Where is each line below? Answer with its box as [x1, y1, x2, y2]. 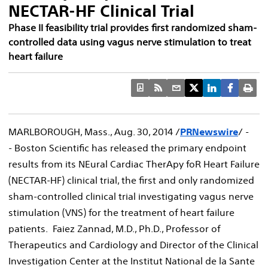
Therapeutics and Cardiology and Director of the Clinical [8, 238, 258, 251]
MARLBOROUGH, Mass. [8, 125, 110, 138]
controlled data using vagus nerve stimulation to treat [8, 35, 251, 48]
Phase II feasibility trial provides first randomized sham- [8, 21, 257, 33]
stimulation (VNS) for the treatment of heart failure [8, 206, 234, 218]
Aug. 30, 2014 [114, 125, 173, 138]
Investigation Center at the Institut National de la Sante [8, 254, 255, 267]
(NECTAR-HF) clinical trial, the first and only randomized [8, 173, 254, 186]
